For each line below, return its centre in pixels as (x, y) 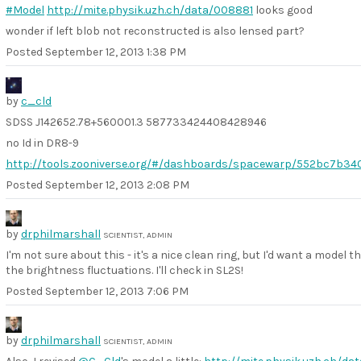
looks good (283, 10)
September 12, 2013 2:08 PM (117, 185)
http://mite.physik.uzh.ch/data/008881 (150, 10)
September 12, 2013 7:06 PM (117, 291)
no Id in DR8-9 (42, 143)
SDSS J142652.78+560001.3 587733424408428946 (136, 122)
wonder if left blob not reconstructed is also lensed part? (155, 31)
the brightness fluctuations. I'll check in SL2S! (124, 270)
